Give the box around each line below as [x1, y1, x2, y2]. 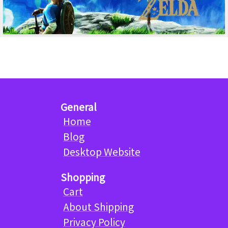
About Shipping [63, 199, 134, 214]
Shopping [61, 169, 105, 184]
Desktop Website [63, 144, 140, 159]
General [61, 99, 97, 114]
